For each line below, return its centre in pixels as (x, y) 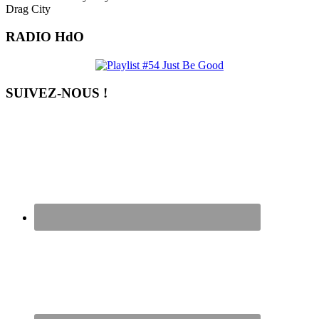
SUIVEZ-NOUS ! (57, 93)
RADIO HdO (45, 37)
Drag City (28, 9)
